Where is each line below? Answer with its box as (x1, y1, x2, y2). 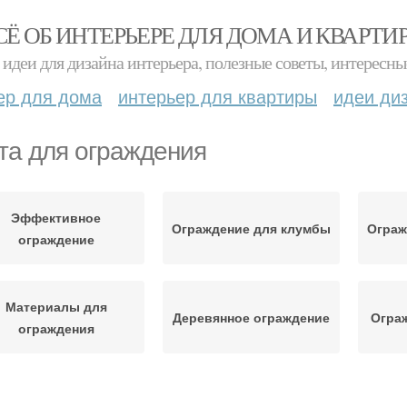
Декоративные (203, 386, 299, 404)
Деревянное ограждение (173, 308, 330, 326)
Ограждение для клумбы (172, 219, 331, 237)
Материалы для (5, 297, 107, 315)
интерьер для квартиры (118, 83, 317, 109)
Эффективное (11, 208, 101, 226)
